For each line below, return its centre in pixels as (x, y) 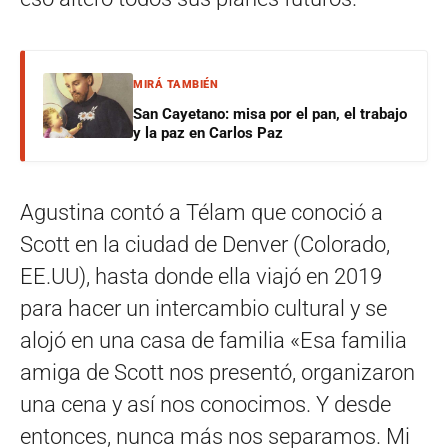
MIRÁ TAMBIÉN (175, 84)
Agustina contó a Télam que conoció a (201, 212)
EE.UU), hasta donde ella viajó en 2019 (201, 276)
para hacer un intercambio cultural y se (203, 308)
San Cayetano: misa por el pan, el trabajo (270, 113)
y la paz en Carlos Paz (208, 132)
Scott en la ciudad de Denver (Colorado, (205, 244)
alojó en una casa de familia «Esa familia (213, 340)
